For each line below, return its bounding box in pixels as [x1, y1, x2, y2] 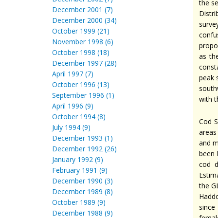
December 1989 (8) [52, 187, 113, 196]
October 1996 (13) [52, 80, 109, 89]
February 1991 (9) [52, 165, 108, 175]
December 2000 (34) [52, 16, 117, 25]
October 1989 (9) [52, 198, 106, 207]
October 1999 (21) [52, 26, 109, 36]
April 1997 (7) [52, 69, 93, 78]
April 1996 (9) [52, 101, 93, 110]
